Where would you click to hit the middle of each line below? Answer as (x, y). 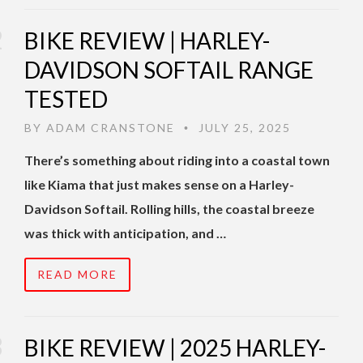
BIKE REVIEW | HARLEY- (147, 41)
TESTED (66, 99)
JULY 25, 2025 (243, 128)
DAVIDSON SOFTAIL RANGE (169, 70)
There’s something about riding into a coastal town (177, 160)
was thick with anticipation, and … (125, 233)
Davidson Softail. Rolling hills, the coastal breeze (169, 209)
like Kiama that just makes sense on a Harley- (159, 185)
